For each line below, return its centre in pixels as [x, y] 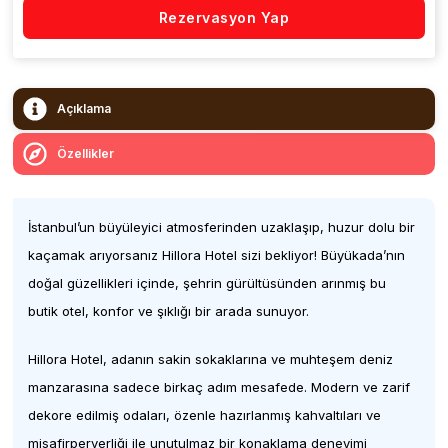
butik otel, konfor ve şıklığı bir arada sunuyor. [169, 311]
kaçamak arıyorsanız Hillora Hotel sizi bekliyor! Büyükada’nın [217, 255]
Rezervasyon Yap [224, 17]
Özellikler [86, 153]
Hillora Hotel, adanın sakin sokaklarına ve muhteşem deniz [211, 359]
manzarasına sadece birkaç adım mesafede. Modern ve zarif [219, 387]
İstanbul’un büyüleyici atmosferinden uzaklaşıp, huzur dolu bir [222, 227]
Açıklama [84, 108]
